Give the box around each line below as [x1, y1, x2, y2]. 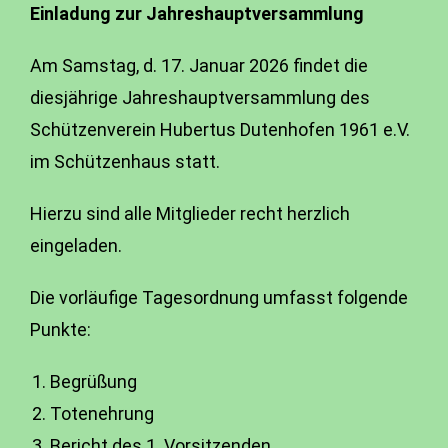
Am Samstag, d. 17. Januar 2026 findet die [30, 55, 368, 76]
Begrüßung [50, 371, 137, 392]
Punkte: [30, 319, 91, 340]
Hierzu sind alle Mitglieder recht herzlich [30, 203, 350, 224]
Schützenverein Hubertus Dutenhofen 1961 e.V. [30, 119, 410, 140]
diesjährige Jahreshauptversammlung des [30, 87, 370, 108]
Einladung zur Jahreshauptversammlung [30, 3, 364, 24]
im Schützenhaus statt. [30, 151, 220, 172]
